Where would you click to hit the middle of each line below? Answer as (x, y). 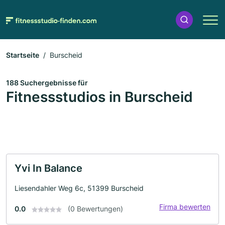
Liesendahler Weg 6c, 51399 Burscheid (79, 188)
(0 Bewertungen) (95, 209)
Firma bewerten (185, 207)
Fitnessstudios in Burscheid (99, 97)
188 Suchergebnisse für (47, 83)
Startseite (23, 55)
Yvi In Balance (48, 168)
